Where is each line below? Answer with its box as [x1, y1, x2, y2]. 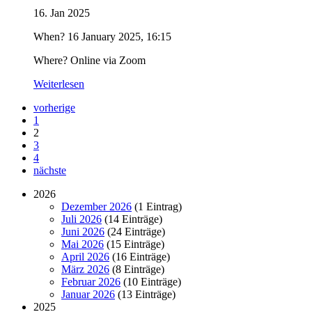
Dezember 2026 [61, 201, 132, 212]
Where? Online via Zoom [33, 54, 146, 66]
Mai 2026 [61, 238, 104, 250]
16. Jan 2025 [33, 7, 90, 19]
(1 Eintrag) [132, 201, 182, 212]
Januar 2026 [61, 288, 115, 300]
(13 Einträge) [115, 288, 175, 300]
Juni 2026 [61, 226, 104, 237]
